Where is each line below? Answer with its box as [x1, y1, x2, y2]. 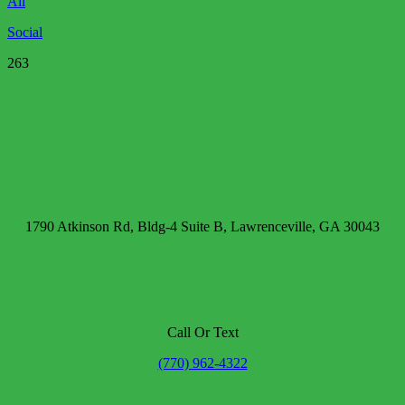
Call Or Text [166, 325, 239, 341]
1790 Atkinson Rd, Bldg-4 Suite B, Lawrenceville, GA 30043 [25, 219, 380, 235]
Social [7, 24, 42, 41]
